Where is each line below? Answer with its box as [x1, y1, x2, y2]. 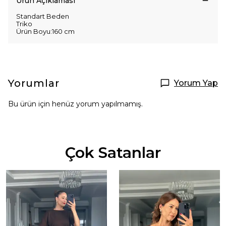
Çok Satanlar [65, 143, 161, 162]
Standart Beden [16, 12, 69, 20]
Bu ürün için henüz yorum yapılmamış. [8, 99, 143, 108]
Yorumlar [8, 77, 60, 89]
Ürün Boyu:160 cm [16, 27, 75, 35]
